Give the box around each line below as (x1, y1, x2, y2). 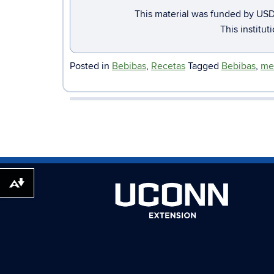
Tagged (188, 59, 221, 72)
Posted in (70, 59, 112, 72)
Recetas (151, 59, 185, 72)
